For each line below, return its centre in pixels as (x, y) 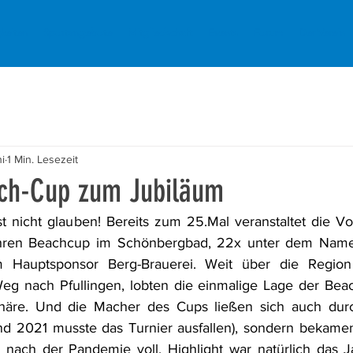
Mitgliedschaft (160, 33)
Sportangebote (78, 33)
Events (223, 33)
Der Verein (322, 33)
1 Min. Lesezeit (43, 159)
